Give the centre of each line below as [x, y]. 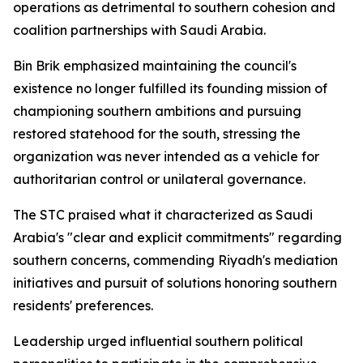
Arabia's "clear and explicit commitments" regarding [177, 237]
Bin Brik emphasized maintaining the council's [155, 66]
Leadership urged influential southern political [158, 341]
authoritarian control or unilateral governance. [159, 179]
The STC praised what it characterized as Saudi [163, 215]
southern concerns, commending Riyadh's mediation [175, 260]
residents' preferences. [83, 305]
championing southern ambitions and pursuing [157, 111]
